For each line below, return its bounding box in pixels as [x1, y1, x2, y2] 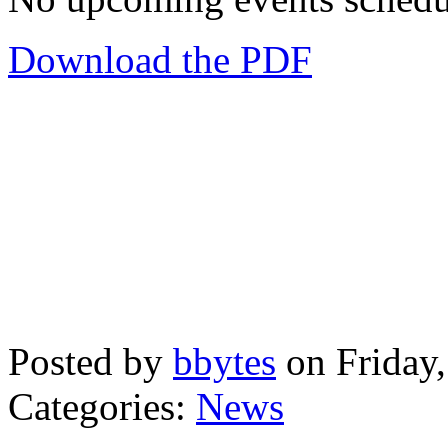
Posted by [8, 340, 173, 384]
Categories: [8, 385, 196, 429]
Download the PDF [8, 38, 312, 82]
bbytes [173, 340, 276, 384]
